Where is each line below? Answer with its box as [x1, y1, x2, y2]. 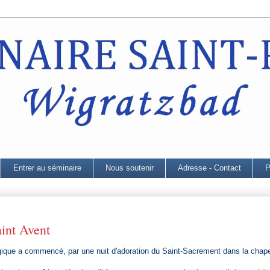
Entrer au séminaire [13, 163, 81, 172]
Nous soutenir [105, 163, 154, 172]
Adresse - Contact [177, 163, 241, 172]
